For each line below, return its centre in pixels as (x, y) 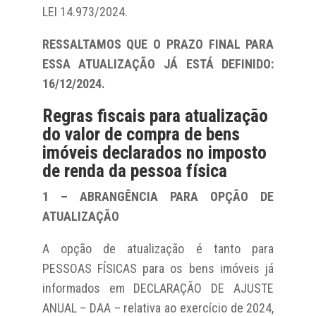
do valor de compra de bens (141, 134)
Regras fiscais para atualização (155, 115)
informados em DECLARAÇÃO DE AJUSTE (158, 288)
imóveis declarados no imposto (154, 152)
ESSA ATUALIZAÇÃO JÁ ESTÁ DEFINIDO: (158, 63)
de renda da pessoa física (134, 170)
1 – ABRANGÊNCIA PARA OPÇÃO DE (158, 196)
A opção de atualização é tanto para (158, 248)
